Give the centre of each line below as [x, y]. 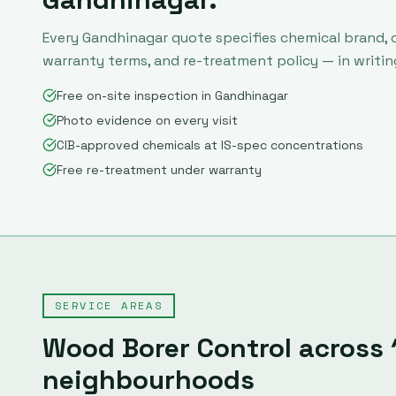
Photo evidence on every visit [147, 120]
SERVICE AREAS [109, 305]
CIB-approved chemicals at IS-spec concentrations [210, 145]
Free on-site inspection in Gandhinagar [172, 95]
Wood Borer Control [167, 348]
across [341, 348]
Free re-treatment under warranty [159, 170]
